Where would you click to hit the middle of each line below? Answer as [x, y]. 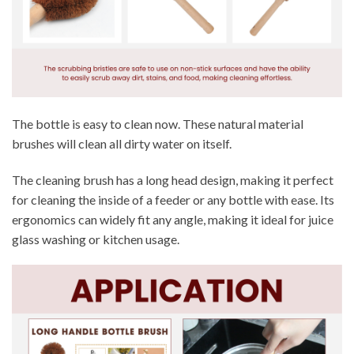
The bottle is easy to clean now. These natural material [158, 123]
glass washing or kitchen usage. [96, 239]
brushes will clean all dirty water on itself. [122, 143]
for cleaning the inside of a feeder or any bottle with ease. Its [173, 199]
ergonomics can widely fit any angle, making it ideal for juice [173, 219]
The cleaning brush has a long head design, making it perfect [173, 179]
